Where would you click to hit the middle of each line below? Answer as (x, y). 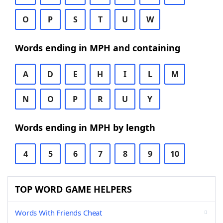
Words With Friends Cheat (59, 213)
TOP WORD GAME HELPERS (73, 189)
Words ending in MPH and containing (98, 48)
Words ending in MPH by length (85, 127)
